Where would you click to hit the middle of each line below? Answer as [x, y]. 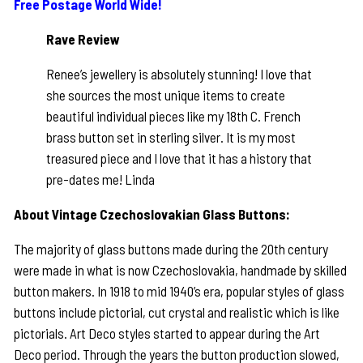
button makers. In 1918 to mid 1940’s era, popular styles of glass [179, 291]
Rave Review [83, 39]
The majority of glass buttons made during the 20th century [171, 249]
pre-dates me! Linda [101, 179]
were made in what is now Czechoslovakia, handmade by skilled [181, 270]
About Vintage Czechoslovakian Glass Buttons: [152, 214]
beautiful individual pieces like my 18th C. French [174, 116]
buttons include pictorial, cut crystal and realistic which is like [177, 312]
